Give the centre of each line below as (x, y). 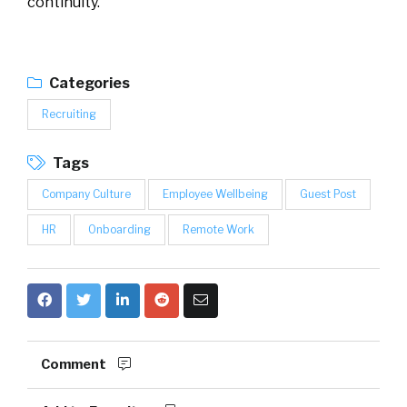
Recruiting (69, 114)
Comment (75, 364)
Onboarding (119, 229)
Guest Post (328, 194)
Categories (88, 83)
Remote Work (218, 229)
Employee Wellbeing (215, 194)
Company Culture (86, 194)
